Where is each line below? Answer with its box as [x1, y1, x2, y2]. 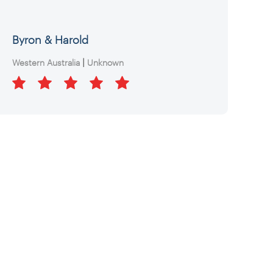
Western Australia [12, 57, 80, 68]
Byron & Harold [12, 32, 88, 46]
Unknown [87, 57, 124, 68]
